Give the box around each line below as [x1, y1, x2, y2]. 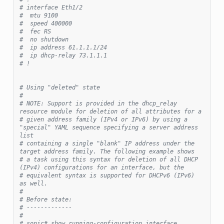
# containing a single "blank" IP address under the [19, 139, 194, 147]
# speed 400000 [19, 19, 72, 27]
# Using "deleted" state [19, 83, 100, 91]
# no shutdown [19, 35, 68, 43]
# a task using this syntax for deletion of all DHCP [19, 155, 198, 163]
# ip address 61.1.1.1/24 [19, 43, 107, 51]
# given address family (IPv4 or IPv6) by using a [19, 115, 187, 123]
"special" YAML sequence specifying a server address [19, 123, 198, 131]
